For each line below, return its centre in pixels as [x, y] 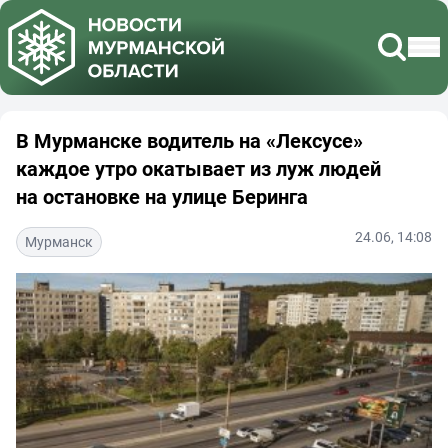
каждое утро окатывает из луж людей [198, 168]
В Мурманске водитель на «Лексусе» [189, 140]
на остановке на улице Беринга [162, 196]
